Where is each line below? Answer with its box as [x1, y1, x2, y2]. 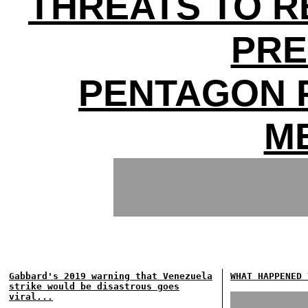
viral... [9, 291, 53, 302]
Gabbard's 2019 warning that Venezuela [9, 271, 212, 281]
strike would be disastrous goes [9, 281, 179, 291]
